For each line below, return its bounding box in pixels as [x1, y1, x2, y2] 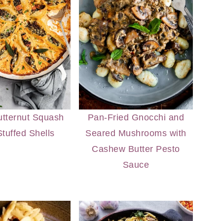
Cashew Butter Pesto [92, 144, 180, 154]
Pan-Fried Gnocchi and [87, 112, 184, 122]
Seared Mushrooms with [85, 128, 186, 138]
